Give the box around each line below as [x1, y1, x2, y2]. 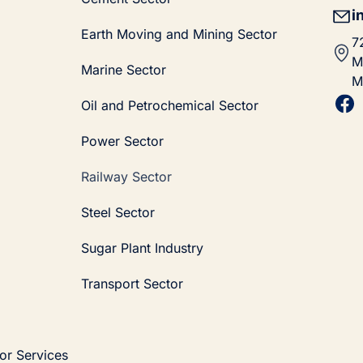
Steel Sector [81, 203, 156, 220]
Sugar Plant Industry [81, 239, 204, 256]
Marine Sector [81, 61, 167, 78]
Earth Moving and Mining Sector [81, 25, 278, 42]
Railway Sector [81, 168, 173, 185]
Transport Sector [81, 275, 184, 292]
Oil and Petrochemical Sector [81, 96, 259, 113]
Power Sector [81, 132, 164, 149]
